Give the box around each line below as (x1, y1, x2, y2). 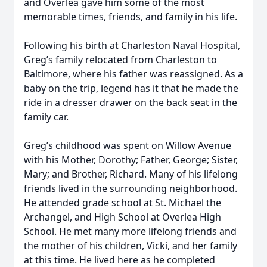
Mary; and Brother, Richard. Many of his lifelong (24, 167, 238, 181)
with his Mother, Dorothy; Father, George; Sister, (24, 153, 238, 166)
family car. (24, 110, 69, 123)
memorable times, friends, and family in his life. (24, 10, 237, 23)
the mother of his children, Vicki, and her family (24, 239, 237, 252)
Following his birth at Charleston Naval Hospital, (24, 39, 240, 52)
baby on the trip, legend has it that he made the (24, 82, 238, 95)
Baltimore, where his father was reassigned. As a (24, 67, 243, 80)
